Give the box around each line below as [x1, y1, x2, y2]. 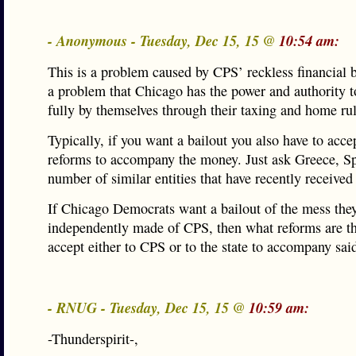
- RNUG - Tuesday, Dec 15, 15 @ [48, 297, 249, 318]
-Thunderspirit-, [48, 329, 138, 348]
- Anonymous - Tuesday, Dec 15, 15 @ [48, 30, 279, 51]
